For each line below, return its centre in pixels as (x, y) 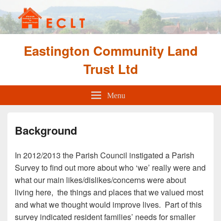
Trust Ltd (110, 69)
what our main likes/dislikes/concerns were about (100, 180)
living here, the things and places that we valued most (109, 192)
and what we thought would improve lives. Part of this (108, 204)
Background (46, 130)
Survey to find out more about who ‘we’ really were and (110, 167)
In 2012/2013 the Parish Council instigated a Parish (105, 155)
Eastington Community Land (110, 50)
